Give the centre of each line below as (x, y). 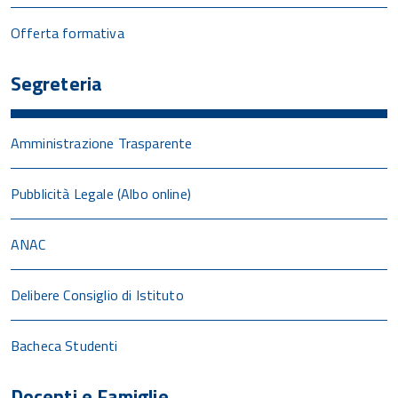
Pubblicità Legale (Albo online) (101, 193)
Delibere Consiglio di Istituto (97, 295)
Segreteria (56, 83)
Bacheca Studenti (64, 345)
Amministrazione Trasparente (102, 143)
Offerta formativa (68, 32)
